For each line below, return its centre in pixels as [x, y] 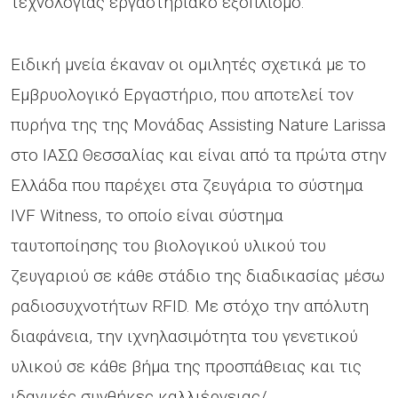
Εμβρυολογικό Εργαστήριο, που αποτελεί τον [182, 94]
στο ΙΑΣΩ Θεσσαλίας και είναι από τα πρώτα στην [199, 155]
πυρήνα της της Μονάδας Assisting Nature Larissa [198, 124]
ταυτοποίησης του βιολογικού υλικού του [168, 245]
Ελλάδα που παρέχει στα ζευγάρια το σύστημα [187, 185]
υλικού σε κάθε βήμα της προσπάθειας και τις [186, 366]
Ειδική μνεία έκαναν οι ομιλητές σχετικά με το [188, 64]
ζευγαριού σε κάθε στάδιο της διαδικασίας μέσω [198, 275]
